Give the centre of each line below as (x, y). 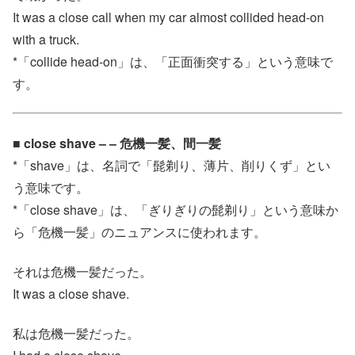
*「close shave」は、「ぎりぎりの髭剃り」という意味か (176, 209)
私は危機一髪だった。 (76, 334)
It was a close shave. (71, 294)
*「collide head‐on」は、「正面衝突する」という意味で (173, 61)
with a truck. (46, 39)
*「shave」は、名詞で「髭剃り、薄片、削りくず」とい (172, 165)
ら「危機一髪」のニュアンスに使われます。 (139, 231)
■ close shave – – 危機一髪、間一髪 (117, 143)
